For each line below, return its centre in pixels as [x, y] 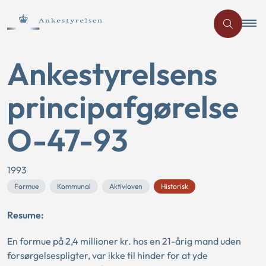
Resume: [26, 215]
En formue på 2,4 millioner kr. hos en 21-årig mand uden [124, 241]
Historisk [175, 186]
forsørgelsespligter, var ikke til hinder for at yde [107, 255]
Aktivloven [126, 186]
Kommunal [74, 186]
